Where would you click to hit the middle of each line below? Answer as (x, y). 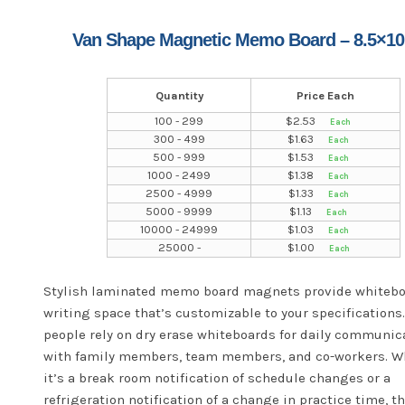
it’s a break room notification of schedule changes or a (217, 378)
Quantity (179, 95)
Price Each (326, 95)
